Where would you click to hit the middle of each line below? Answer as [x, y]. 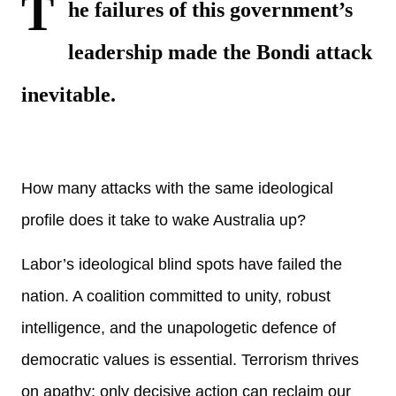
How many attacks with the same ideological [177, 188]
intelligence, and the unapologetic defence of [179, 328]
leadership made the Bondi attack [220, 52]
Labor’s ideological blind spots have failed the [182, 264]
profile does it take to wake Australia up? [164, 220]
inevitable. [69, 95]
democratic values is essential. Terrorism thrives [190, 360]
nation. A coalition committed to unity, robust [176, 296]
